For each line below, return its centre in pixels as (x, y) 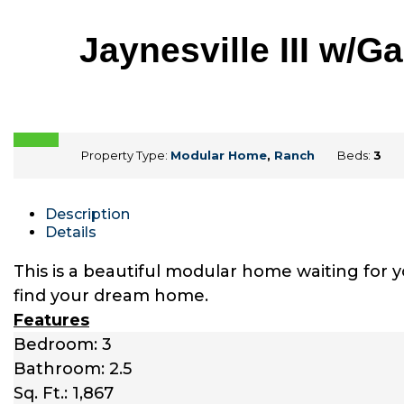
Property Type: (126, 155)
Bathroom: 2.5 (73, 368)
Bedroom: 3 (63, 344)
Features (51, 320)
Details (71, 232)
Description (87, 214)
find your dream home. (111, 295)
